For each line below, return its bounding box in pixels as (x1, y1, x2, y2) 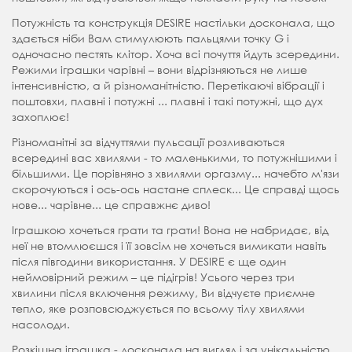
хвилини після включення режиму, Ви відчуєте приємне (12, 284, 315, 300)
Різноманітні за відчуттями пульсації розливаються (12, 134, 284, 149)
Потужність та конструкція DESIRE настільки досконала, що (12, 14, 335, 30)
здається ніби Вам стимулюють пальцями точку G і (12, 30, 289, 46)
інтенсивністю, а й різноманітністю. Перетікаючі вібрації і (12, 77, 324, 93)
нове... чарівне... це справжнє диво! (12, 196, 211, 212)
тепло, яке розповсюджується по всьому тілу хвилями (12, 300, 305, 316)
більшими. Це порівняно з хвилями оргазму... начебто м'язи (12, 165, 339, 181)
